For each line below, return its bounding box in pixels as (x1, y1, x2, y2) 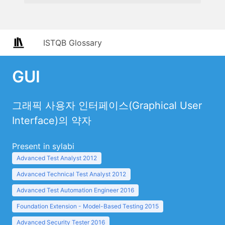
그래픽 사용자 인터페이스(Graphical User (12, 99, 202, 111)
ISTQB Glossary (43, 38, 102, 48)
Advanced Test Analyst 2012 (17, 154, 97, 162)
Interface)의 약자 (12, 115, 91, 127)
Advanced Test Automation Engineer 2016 (17, 186, 134, 194)
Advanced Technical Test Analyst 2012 (17, 170, 126, 178)
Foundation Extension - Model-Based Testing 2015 (17, 202, 159, 210)
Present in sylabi (12, 141, 74, 151)
